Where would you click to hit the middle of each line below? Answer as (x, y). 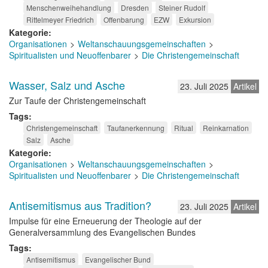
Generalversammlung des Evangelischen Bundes (102, 232)
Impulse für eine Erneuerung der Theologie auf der (105, 221)
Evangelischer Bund (118, 259)
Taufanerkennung (136, 128)
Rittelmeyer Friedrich (60, 19)
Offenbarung (124, 19)
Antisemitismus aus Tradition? (80, 205)
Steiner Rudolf (182, 7)
